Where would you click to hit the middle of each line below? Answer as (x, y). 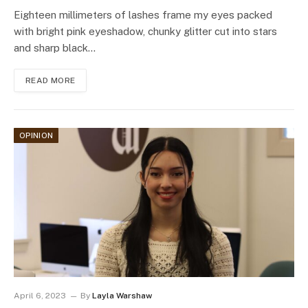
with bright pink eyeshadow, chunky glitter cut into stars (145, 32)
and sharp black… (55, 48)
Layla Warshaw (122, 296)
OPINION (36, 136)
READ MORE (51, 81)
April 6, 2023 (40, 296)
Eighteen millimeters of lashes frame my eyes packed (143, 15)
